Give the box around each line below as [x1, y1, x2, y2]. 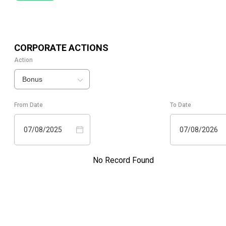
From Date [14, 101, 43, 109]
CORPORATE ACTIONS [14, 42, 108, 53]
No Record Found [92, 155, 154, 165]
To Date [170, 101, 191, 109]
